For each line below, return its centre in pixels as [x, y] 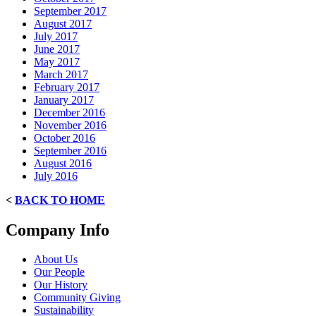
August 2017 [63, 23]
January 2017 [64, 99]
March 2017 [61, 74]
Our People [59, 272]
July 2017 [56, 36]
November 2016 [70, 125]
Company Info [57, 230]
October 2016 [65, 138]
